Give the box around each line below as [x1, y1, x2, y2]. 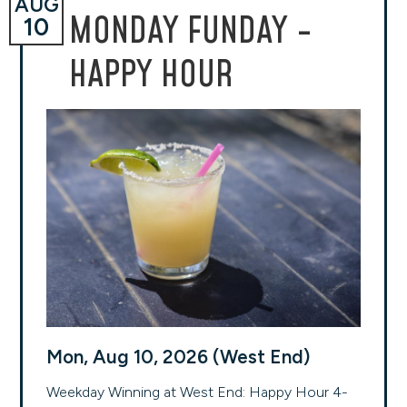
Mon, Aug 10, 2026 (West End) [46, 345, 310, 368]
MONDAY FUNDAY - [69, 6, 313, 57]
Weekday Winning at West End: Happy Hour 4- [46, 383, 348, 401]
